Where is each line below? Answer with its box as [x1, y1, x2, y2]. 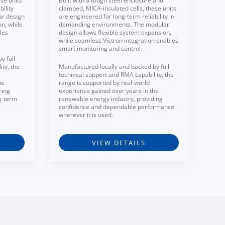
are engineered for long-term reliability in [59, 12, 174, 21]
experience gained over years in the [59, 86, 159, 95]
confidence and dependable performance [59, 102, 174, 111]
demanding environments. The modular [59, 20, 169, 29]
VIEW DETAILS [92, 138, 146, 147]
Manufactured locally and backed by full [59, 62, 169, 71]
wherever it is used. [59, 110, 113, 119]
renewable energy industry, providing [59, 94, 163, 103]
